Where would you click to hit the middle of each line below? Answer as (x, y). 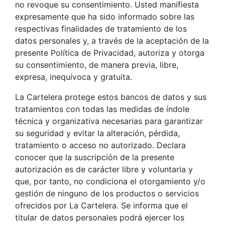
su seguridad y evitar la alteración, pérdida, (97, 133)
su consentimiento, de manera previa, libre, (97, 65)
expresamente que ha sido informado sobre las (105, 16)
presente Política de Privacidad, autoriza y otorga (110, 52)
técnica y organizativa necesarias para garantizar (109, 121)
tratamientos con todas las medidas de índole (102, 109)
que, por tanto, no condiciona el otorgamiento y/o (110, 181)
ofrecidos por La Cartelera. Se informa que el (101, 205)
